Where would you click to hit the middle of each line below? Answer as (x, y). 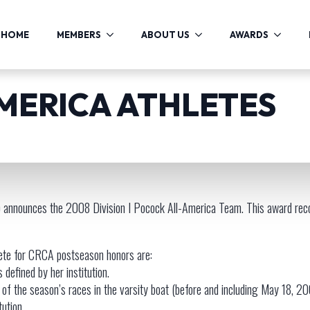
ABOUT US (165, 34)
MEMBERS (79, 34)
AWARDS (249, 34)
